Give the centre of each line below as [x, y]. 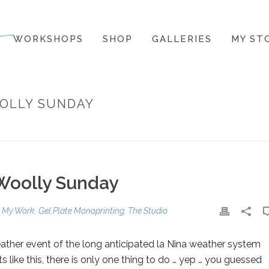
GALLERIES [182, 39]
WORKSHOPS [48, 39]
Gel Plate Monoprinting [81, 211]
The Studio [148, 211]
